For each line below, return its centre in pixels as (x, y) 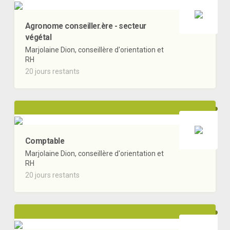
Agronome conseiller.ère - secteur (86, 26)
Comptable (45, 141)
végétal (39, 37)
